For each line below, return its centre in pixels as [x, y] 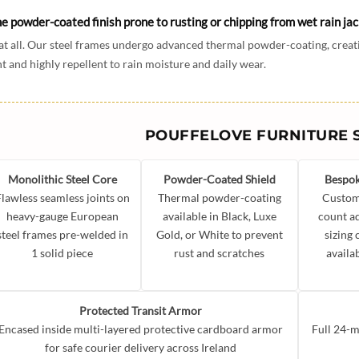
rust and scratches [220, 253]
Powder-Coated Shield [219, 179]
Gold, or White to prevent [219, 235]
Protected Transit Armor [141, 311]
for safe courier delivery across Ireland [141, 348]
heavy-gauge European [62, 216]
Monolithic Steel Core [62, 179]
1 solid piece [63, 253]
